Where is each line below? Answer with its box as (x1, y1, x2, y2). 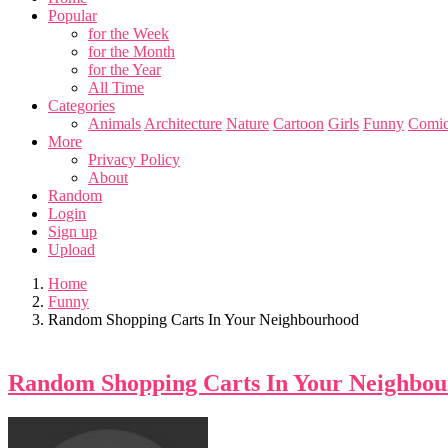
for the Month (88, 43, 175, 60)
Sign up (48, 223, 97, 240)
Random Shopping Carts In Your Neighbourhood (48, 311, 359, 328)
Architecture (144, 115, 222, 132)
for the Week (88, 25, 169, 42)
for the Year (88, 61, 161, 78)
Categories (48, 97, 115, 114)
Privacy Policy (88, 151, 180, 168)
